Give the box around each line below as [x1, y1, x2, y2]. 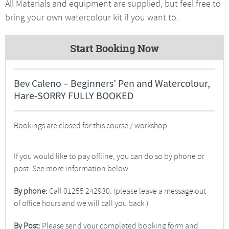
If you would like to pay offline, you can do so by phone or [14, 151, 204, 162]
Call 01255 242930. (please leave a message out [48, 186, 206, 196]
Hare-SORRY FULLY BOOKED [14, 89, 133, 102]
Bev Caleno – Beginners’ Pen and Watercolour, [14, 77, 210, 90]
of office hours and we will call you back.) [14, 198, 148, 209]
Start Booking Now [70, 41, 159, 55]
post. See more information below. [14, 163, 130, 174]
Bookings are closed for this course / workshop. [14, 120, 169, 131]
